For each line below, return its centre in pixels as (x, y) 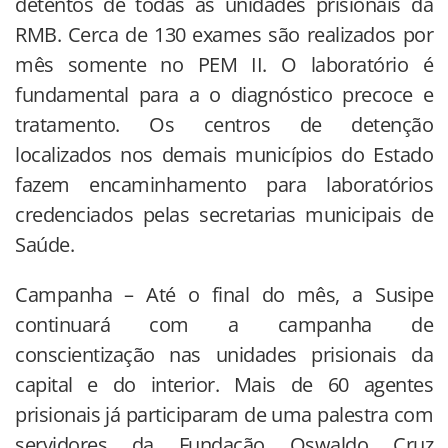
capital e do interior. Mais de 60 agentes (224, 385)
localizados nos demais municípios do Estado (224, 155)
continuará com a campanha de (224, 325)
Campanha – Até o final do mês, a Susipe (224, 295)
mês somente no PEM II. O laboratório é (224, 65)
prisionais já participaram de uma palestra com (224, 415)
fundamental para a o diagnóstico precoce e (224, 95)
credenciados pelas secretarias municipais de (224, 215)
